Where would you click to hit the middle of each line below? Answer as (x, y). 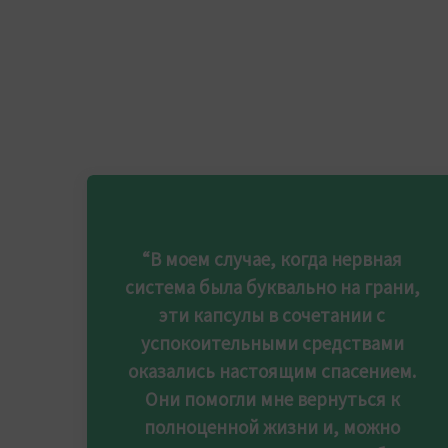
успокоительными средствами (272, 343)
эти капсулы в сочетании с (272, 315)
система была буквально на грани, (272, 287)
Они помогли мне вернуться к (272, 399)
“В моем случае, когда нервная (272, 259)
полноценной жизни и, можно (272, 427)
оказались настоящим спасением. (272, 371)
